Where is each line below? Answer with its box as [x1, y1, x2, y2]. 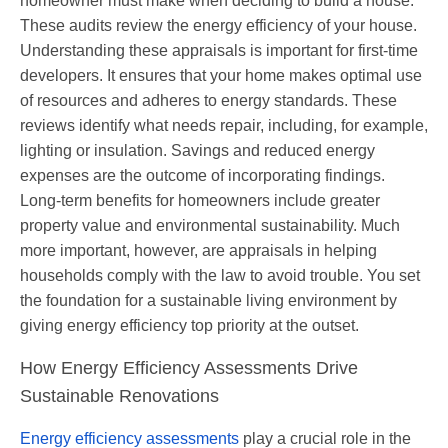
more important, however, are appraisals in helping [20, 241, 377, 259]
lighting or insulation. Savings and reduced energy [20, 141, 375, 159]
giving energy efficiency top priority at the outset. [20, 316, 359, 334]
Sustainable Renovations [20, 385, 219, 406]
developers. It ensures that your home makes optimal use [20, 66, 422, 84]
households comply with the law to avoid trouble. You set [20, 266, 420, 284]
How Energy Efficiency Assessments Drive [20, 357, 358, 378]
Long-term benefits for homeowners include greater [20, 191, 380, 209]
